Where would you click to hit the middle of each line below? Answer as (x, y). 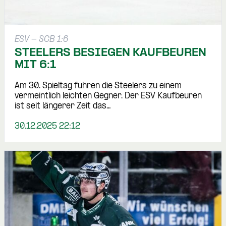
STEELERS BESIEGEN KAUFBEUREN (110, 53)
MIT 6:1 (35, 65)
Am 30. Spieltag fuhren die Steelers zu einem (98, 86)
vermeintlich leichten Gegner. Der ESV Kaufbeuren (108, 96)
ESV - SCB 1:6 (41, 40)
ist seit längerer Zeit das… (63, 106)
